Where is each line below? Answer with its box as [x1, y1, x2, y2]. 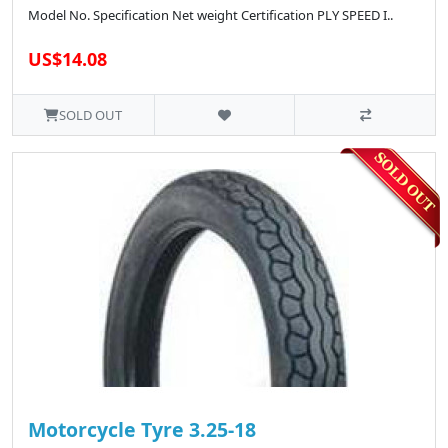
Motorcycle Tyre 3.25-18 [28, 416, 256, 444]
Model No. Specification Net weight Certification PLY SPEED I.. [28, 6, 393, 25]
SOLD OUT [59, 106, 123, 125]
